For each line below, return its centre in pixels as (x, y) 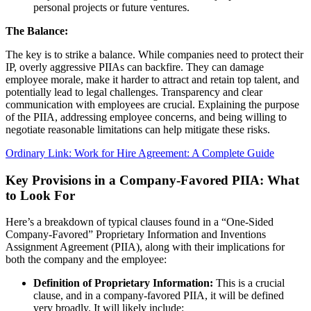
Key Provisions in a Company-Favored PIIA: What (152, 180)
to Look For (40, 195)
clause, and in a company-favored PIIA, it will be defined (159, 296)
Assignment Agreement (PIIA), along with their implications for (145, 247)
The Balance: (37, 31)
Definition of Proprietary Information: (123, 283)
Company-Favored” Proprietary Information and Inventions (136, 235)
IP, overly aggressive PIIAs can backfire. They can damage (135, 67)
